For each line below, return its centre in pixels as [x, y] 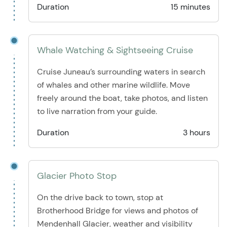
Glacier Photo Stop [77, 176]
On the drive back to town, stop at [100, 198]
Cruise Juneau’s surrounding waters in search [121, 72]
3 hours [197, 133]
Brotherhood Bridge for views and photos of [118, 211]
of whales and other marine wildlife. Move [113, 85]
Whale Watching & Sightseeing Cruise [115, 50]
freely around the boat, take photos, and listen [122, 98]
